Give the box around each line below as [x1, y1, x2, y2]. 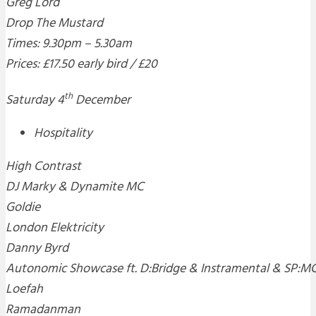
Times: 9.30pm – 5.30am [6, 34, 132, 55]
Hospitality [34, 123, 92, 145]
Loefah [6, 279, 43, 300]
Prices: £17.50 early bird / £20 [6, 54, 157, 75]
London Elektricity [6, 218, 104, 239]
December [73, 90, 130, 111]
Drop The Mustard [6, 13, 103, 35]
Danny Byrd [6, 238, 68, 260]
